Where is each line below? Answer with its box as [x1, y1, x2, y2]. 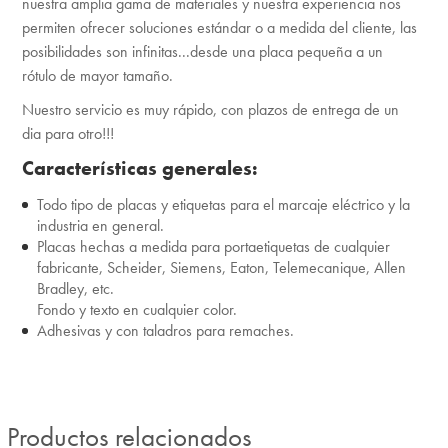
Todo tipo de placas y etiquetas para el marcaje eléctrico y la [36, 193, 410, 215]
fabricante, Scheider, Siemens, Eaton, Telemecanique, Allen [36, 256, 406, 278]
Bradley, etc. [36, 277, 114, 299]
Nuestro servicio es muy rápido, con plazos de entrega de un [21, 98, 399, 120]
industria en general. [36, 214, 164, 236]
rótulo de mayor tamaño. [21, 64, 173, 86]
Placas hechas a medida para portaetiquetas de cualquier [36, 235, 390, 257]
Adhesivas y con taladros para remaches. [36, 319, 294, 341]
